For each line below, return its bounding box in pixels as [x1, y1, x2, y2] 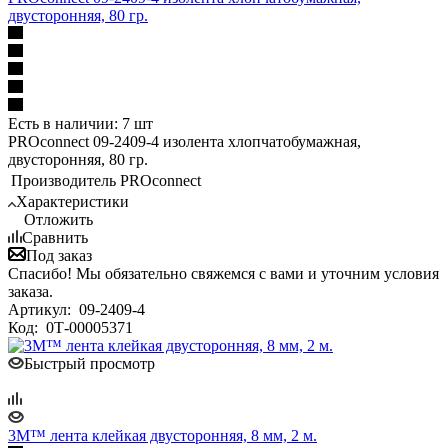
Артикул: [8, 300, 75, 318]
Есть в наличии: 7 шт [8, 114, 153, 132]
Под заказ [26, 246, 92, 264]
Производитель [11, 171, 116, 189]
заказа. [8, 282, 53, 300]
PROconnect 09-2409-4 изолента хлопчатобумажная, [8, 132, 361, 150]
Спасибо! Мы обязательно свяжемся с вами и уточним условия [8, 264, 439, 282]
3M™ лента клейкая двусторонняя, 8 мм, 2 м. [8, 426, 317, 444]
